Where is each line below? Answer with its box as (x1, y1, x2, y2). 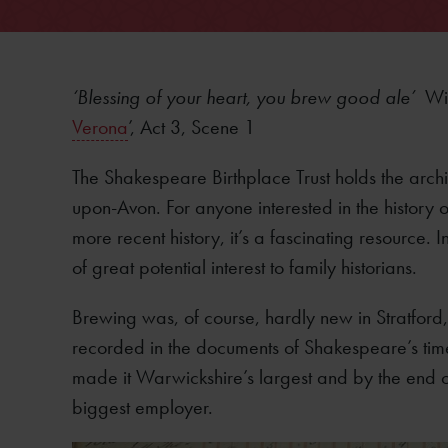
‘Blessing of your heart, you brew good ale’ (72, 84, 425, 110)
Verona (72, 114, 128, 140)
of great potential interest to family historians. (72, 254, 422, 280)
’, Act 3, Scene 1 (128, 114, 255, 140)
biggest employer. (72, 394, 213, 420)
